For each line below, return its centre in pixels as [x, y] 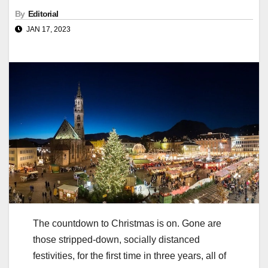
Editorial [43, 14]
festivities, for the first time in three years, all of [130, 255]
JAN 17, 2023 [48, 30]
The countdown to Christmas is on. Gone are [127, 223]
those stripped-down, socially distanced [116, 239]
